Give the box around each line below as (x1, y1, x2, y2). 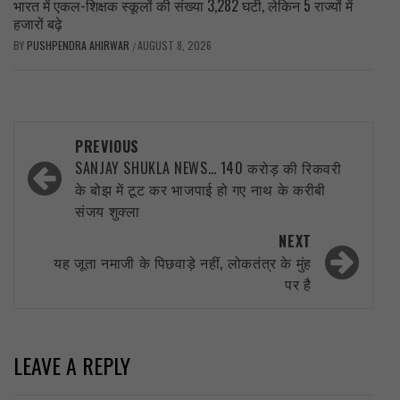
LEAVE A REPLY (13, 348, 130, 381)
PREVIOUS (75, 135, 140, 157)
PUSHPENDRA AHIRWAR (27, 37, 132, 53)
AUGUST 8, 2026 (137, 37, 212, 53)
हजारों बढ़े (13, 12, 62, 34)
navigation (22, 154, 125, 195)
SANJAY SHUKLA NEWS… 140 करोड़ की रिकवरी (75, 156, 342, 179)
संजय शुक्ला (75, 199, 140, 221)
